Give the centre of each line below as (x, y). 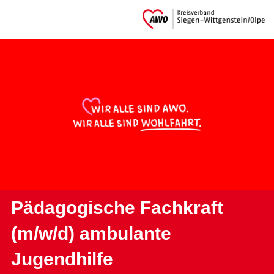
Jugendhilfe (62, 259)
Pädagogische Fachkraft (117, 208)
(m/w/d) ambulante (91, 234)
